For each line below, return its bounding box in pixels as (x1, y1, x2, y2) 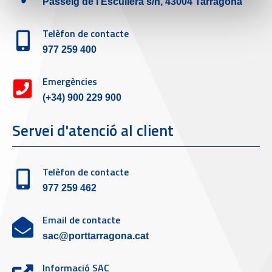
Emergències (42, 73, 97, 89)
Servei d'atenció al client (12, 118, 174, 142)
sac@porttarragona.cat (42, 230, 149, 241)
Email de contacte (42, 212, 120, 227)
